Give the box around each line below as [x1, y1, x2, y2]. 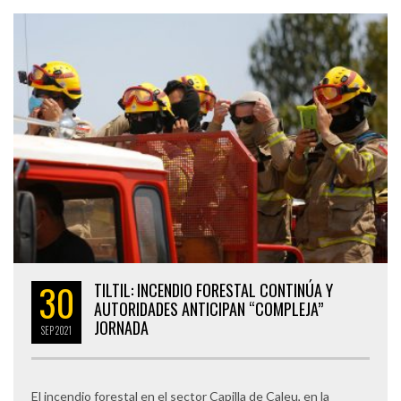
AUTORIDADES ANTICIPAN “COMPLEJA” [94, 296, 323, 320]
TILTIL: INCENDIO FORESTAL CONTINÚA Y [94, 277, 333, 302]
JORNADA [94, 315, 149, 339]
